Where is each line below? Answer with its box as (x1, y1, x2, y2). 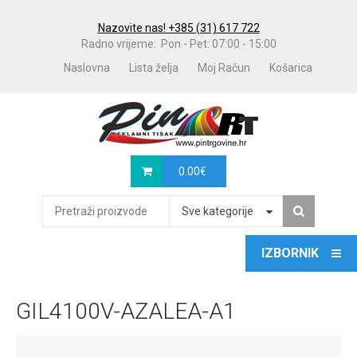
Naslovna (64, 61, 110, 74)
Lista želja (129, 61, 178, 74)
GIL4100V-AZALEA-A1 (16, 298, 236, 324)
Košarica (269, 61, 312, 74)
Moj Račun (198, 61, 250, 74)
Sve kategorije (182, 205, 253, 218)
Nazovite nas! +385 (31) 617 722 (97, 22, 260, 34)
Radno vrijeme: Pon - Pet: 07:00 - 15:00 (80, 37, 277, 50)
